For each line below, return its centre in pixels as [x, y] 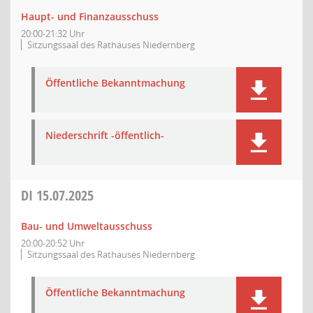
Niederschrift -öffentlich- [105, 135]
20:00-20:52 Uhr [53, 243]
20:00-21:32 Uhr [53, 34]
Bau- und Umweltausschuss [87, 226]
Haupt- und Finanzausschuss [90, 16]
